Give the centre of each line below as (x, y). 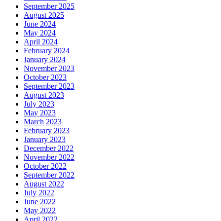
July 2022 (39, 193)
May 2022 (40, 211)
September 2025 (49, 6)
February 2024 (47, 51)
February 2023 (47, 131)
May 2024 (40, 33)
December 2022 (49, 148)
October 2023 (45, 77)
